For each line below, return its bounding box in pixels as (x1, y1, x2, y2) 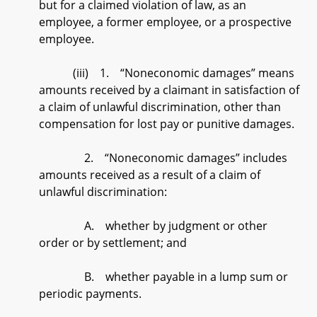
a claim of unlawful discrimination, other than (39, 99, 281, 115)
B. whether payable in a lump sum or (39, 269, 288, 284)
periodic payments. (39, 286, 142, 301)
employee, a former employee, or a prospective (39, 14, 292, 30)
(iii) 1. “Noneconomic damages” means (39, 65, 294, 81)
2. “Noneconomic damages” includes (39, 150, 287, 166)
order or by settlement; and (39, 235, 187, 250)
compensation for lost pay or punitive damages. (39, 116, 294, 132)
